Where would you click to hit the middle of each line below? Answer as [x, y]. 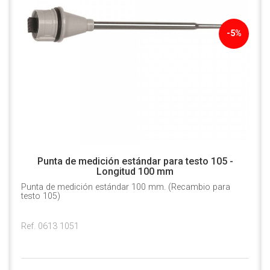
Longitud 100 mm [135, 172]
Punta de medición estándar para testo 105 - [135, 162]
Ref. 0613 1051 [50, 227]
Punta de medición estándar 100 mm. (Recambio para [126, 187]
